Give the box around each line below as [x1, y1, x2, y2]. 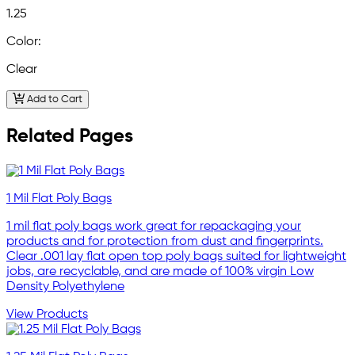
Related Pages [6, 126, 133, 146]
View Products [6, 307, 88, 321]
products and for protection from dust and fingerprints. [6, 235, 323, 248]
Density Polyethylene [6, 280, 124, 293]
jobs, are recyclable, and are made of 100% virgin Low [6, 265, 314, 278]
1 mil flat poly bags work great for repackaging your [6, 219, 301, 233]
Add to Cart [24, 94, 82, 105]
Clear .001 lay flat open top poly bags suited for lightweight [6, 250, 346, 263]
